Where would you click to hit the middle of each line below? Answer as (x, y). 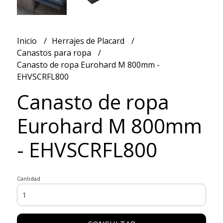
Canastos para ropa (55, 53)
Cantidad (28, 178)
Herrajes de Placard (89, 41)
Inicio (28, 41)
